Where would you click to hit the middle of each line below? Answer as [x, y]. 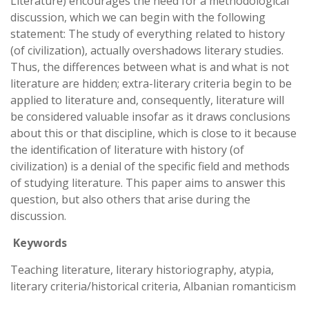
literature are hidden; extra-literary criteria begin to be [151, 83]
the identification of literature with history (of [127, 150]
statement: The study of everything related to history [148, 34]
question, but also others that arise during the [130, 199]
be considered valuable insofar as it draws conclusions [150, 117]
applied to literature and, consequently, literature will [147, 100]
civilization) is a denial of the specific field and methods [150, 166]
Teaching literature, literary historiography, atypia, [142, 270]
